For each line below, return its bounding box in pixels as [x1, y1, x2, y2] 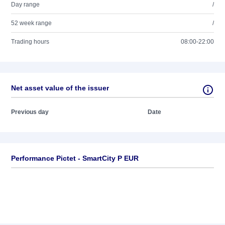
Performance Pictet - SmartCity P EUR [11, 154, 139, 162]
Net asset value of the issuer [11, 84, 109, 92]
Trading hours [11, 38, 49, 45]
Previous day [11, 108, 49, 116]
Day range [11, 1, 40, 8]
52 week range [11, 20, 52, 27]
